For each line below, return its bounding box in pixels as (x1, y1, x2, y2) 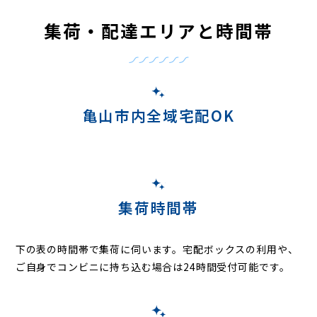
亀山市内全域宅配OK (82, 105, 235, 127)
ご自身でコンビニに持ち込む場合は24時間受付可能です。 (15, 259, 290, 274)
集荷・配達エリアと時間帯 (44, 18, 273, 44)
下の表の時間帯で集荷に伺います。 (15, 241, 183, 256)
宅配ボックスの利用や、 (183, 241, 299, 256)
